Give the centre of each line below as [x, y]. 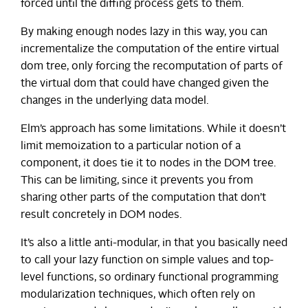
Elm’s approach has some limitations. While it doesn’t [153, 129]
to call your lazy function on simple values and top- [147, 260]
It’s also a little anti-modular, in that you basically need [154, 243]
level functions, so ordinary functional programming [150, 277]
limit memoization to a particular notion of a [131, 146]
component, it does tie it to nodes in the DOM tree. [148, 163]
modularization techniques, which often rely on [138, 295]
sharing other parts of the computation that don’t [143, 198]
